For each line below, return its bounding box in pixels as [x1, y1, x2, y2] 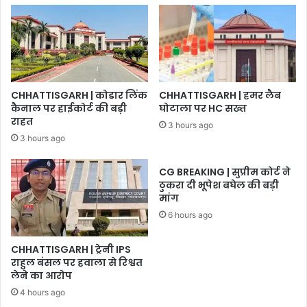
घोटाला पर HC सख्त [159, 101, 247, 115]
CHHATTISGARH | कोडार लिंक [11, 88, 147, 102]
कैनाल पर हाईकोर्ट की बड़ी [11, 101, 127, 115]
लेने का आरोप [11, 268, 72, 282]
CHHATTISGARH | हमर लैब [159, 88, 281, 102]
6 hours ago [168, 209, 212, 220]
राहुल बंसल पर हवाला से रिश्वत [11, 255, 143, 269]
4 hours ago [20, 286, 65, 297]
